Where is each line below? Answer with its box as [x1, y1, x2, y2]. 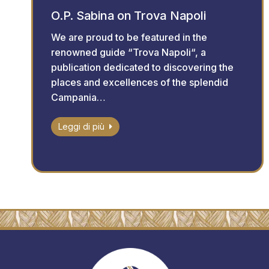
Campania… [51, 91, 106, 104]
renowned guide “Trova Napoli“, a [51, 46, 206, 59]
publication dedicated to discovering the [51, 61, 234, 74]
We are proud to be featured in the [51, 31, 207, 44]
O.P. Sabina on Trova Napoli [51, 8, 206, 23]
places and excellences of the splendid [51, 76, 228, 89]
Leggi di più [58, 121, 104, 132]
